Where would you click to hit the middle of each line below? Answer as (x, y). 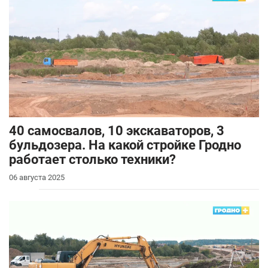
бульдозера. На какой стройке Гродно (125, 145)
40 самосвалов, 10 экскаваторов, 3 (117, 131)
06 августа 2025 (37, 177)
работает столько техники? (92, 159)
